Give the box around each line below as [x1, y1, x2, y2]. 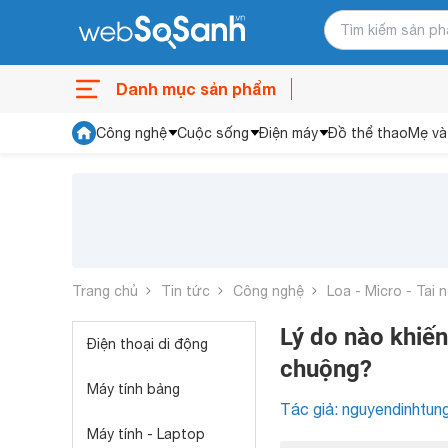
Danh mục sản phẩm [116, 79, 276, 98]
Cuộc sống [177, 125, 249, 141]
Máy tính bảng [87, 381, 180, 397]
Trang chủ [72, 282, 138, 299]
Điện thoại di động [87, 336, 208, 352]
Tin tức [161, 282, 210, 299]
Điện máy [259, 125, 318, 141]
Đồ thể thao [328, 125, 408, 141]
